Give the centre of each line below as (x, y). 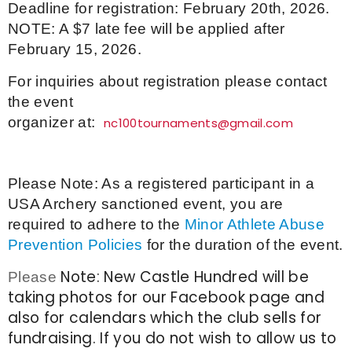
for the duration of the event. (243, 245)
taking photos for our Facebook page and (167, 297)
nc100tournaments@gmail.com (198, 123)
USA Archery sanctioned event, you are (146, 204)
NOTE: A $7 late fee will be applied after (147, 29)
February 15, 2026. (75, 49)
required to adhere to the (96, 224)
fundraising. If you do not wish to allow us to (172, 338)
